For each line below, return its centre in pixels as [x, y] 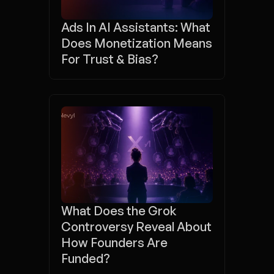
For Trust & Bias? [110, 59]
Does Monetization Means [137, 43]
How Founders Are [114, 243]
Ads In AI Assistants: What [136, 27]
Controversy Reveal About [136, 227]
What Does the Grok [119, 211]
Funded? [86, 258]
